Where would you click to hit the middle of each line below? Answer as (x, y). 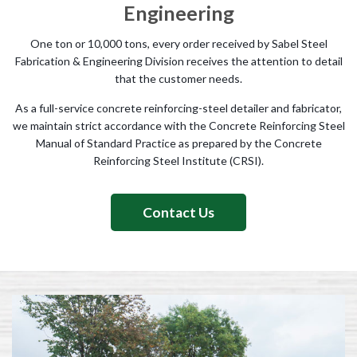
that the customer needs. (178, 78)
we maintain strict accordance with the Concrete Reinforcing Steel (178, 126)
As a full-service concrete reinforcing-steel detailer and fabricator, (178, 108)
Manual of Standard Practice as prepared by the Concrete (178, 143)
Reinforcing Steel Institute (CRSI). (178, 161)
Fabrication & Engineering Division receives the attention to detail (178, 61)
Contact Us (178, 212)
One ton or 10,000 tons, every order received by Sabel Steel (178, 43)
